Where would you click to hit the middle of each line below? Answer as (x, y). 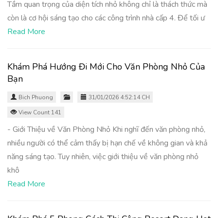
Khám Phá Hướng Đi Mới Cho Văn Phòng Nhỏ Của (106, 67)
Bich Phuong (36, 97)
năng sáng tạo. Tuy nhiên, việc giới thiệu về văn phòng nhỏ (103, 157)
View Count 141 (39, 112)
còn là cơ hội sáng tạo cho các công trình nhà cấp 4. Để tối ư (106, 18)
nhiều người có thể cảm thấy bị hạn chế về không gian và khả (107, 143)
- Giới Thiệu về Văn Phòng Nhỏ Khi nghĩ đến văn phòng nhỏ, (106, 129)
